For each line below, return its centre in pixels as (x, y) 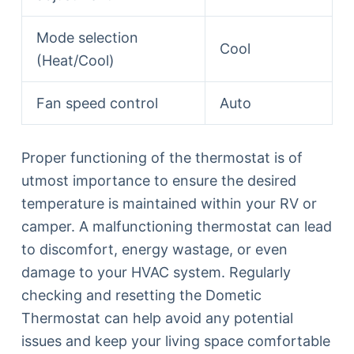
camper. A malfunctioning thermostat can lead (176, 226)
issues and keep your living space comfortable (175, 341)
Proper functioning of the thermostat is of (162, 157)
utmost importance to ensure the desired (158, 180)
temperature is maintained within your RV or (169, 203)
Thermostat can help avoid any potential (157, 318)
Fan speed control (97, 103)
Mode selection (87, 37)
